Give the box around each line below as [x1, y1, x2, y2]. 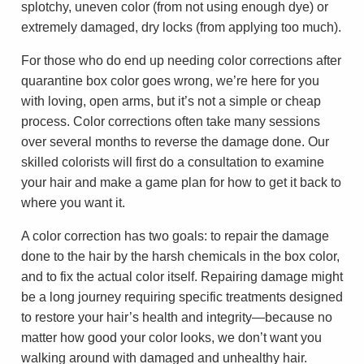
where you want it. [21, 195, 125, 210]
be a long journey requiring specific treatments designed [21, 289, 343, 304]
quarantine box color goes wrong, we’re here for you [21, 73, 319, 88]
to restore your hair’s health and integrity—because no [21, 310, 332, 324]
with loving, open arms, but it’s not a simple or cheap [21, 93, 321, 108]
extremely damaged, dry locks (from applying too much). [21, 19, 341, 34]
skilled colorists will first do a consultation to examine [21, 154, 324, 169]
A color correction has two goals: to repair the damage [21, 228, 329, 243]
